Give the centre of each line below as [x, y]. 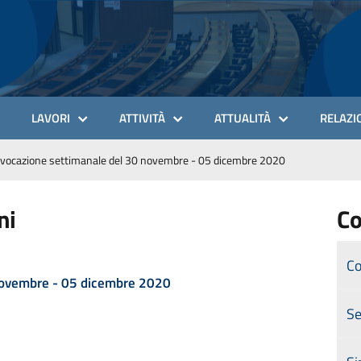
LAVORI [51, 118]
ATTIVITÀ [142, 118]
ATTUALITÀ [243, 118]
